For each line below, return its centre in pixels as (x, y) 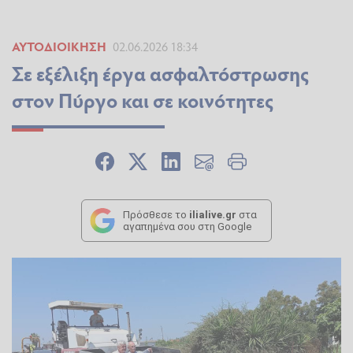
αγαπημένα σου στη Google (187, 227)
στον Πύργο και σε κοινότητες (143, 100)
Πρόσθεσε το (156, 215)
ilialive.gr (213, 215)
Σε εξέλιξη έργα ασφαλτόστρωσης (160, 73)
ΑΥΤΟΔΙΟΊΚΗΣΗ (59, 46)
